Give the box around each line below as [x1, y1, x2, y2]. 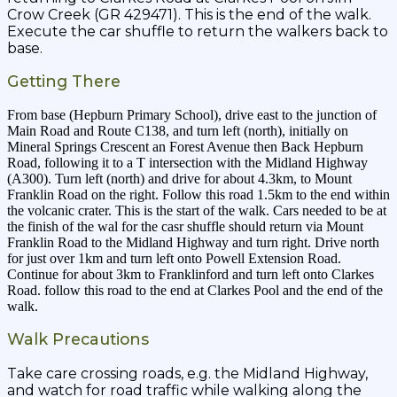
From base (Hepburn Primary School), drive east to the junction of [7, 106, 377, 122]
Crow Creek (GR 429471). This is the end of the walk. [7, 5, 371, 23]
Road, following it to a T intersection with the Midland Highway [7, 154, 368, 170]
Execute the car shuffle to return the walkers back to [7, 22, 388, 40]
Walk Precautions [7, 330, 149, 349]
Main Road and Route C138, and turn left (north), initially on [7, 122, 348, 138]
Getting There [7, 72, 121, 91]
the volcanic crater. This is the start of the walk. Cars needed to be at [7, 202, 386, 218]
